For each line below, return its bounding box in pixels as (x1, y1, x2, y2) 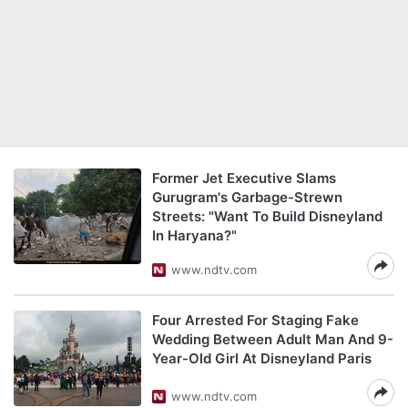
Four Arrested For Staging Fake (152, 311, 359, 329)
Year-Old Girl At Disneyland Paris (152, 350, 372, 367)
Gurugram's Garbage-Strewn (152, 189, 342, 206)
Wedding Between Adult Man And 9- (152, 331, 393, 348)
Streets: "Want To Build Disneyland (152, 208, 382, 225)
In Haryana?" (152, 227, 237, 244)
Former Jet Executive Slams (152, 169, 336, 187)
